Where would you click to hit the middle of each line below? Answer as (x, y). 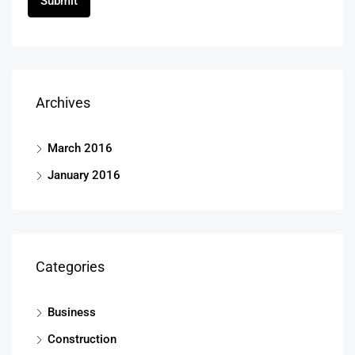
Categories (70, 266)
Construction (82, 339)
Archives (63, 102)
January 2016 (84, 175)
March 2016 (80, 148)
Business (72, 312)
